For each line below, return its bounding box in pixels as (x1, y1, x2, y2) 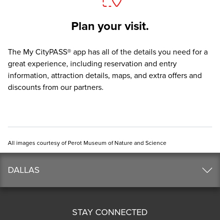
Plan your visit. (71, 19, 149, 33)
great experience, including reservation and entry (8, 58, 177, 69)
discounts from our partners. (8, 82, 104, 92)
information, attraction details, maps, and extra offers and (8, 70, 202, 81)
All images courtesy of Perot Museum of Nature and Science (8, 139, 166, 146)
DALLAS (8, 164, 40, 175)
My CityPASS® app (23, 47, 86, 57)
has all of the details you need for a (86, 47, 208, 57)
